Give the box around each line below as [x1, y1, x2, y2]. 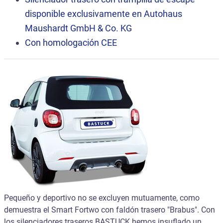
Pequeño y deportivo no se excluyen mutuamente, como [4, 193, 200, 203]
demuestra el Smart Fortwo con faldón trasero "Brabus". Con [4, 205, 215, 215]
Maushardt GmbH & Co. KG [25, 23, 132, 33]
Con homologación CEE [25, 37, 117, 48]
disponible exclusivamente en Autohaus [25, 8, 183, 19]
